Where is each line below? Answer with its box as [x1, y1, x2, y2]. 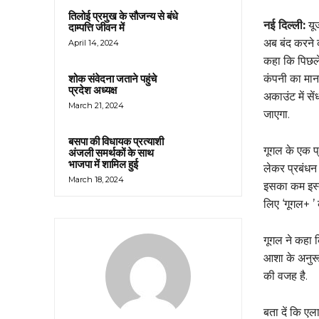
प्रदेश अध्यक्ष [68, 84, 117, 98]
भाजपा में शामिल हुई [68, 158, 138, 172]
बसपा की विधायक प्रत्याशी [68, 135, 164, 149]
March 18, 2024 [68, 174, 124, 185]
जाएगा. [263, 108, 290, 121]
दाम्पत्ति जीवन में [68, 21, 125, 34]
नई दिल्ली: [263, 19, 305, 32]
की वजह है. [263, 269, 308, 283]
